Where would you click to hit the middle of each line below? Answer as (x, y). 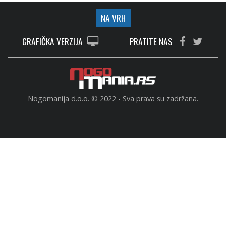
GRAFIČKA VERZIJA (53, 41)
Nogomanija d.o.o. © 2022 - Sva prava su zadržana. (113, 99)
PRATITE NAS (152, 41)
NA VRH (113, 18)
